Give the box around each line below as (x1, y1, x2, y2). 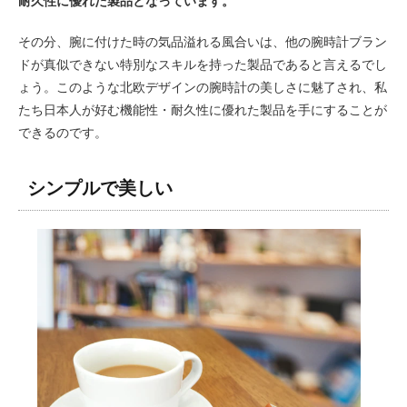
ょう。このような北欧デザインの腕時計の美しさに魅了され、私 (18, 79, 387, 94)
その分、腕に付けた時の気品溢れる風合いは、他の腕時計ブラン (18, 34, 387, 49)
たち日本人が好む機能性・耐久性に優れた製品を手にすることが (18, 102, 387, 117)
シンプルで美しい (27, 177, 173, 198)
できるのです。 (18, 124, 107, 140)
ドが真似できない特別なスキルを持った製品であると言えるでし (18, 56, 387, 72)
